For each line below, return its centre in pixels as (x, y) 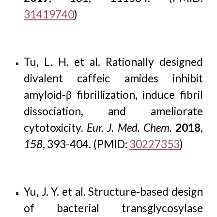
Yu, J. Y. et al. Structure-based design (113, 192)
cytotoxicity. (55, 128)
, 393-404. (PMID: (86, 144)
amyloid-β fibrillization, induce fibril (113, 95)
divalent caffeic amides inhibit (113, 78)
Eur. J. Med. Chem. (129, 128)
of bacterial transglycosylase (113, 208)
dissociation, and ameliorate (113, 111)
